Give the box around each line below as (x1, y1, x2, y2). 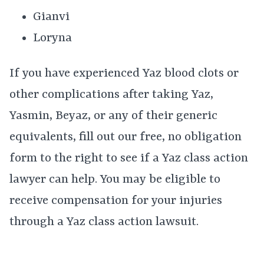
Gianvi (33, 10, 70, 24)
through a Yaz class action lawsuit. (9, 215, 199, 229)
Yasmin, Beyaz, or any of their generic (9, 109, 217, 123)
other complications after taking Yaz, (9, 88, 213, 102)
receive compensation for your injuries (9, 194, 222, 208)
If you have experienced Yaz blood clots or (9, 67, 239, 81)
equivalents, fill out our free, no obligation (9, 130, 242, 144)
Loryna (33, 31, 72, 45)
